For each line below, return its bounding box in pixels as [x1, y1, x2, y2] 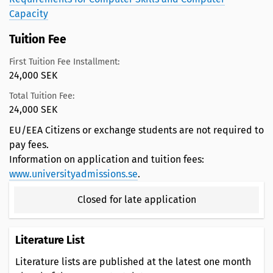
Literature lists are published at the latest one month [15, 256, 251, 268]
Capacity [9, 8, 48, 20]
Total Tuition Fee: [9, 91, 74, 102]
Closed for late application [77, 194, 196, 206]
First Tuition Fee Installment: [9, 56, 119, 67]
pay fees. [9, 139, 49, 151]
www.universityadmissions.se [9, 168, 138, 180]
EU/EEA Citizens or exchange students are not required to [9, 124, 264, 136]
